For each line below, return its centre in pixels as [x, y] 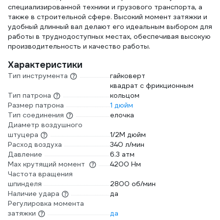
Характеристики [45, 65]
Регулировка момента [46, 203]
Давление [25, 154]
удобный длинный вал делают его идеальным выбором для [110, 27]
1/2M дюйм [128, 135]
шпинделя [25, 184]
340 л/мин [127, 144]
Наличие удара [34, 193]
